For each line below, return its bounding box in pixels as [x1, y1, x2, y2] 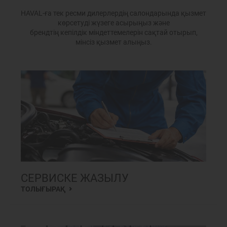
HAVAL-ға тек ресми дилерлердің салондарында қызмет [21, 9, 206, 17]
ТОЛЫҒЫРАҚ [21, 185, 67, 193]
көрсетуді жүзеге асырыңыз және [57, 19, 170, 27]
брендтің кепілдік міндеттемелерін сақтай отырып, [29, 28, 198, 36]
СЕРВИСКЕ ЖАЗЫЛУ [21, 172, 129, 184]
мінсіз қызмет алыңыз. [75, 38, 152, 46]
